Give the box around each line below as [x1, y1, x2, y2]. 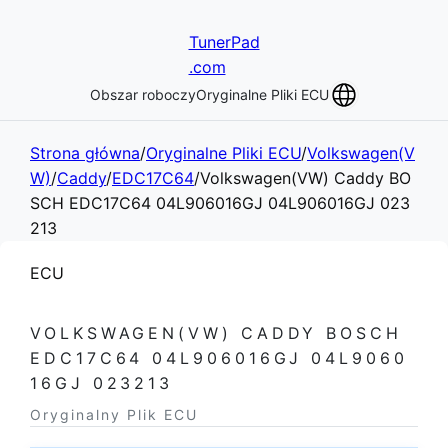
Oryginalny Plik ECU [30, 406, 198, 423]
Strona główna [30, 143, 140, 163]
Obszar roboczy [89, 86, 196, 103]
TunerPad [188, 32, 260, 52]
